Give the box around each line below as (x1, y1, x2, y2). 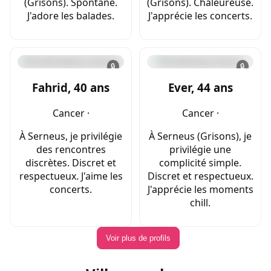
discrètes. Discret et (25, 155, 116, 169)
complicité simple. (159, 155, 241, 169)
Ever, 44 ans (168, 79, 233, 95)
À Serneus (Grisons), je (149, 129, 252, 143)
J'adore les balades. (27, 9, 114, 23)
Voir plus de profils (105, 233, 171, 243)
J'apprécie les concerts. (148, 9, 252, 23)
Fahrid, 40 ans (32, 79, 109, 95)
